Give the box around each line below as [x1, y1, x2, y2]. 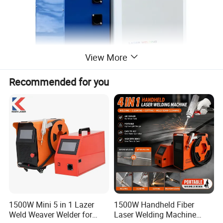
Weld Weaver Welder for [9, 209, 93, 220]
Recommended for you [9, 75, 110, 89]
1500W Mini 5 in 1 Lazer [9, 199, 95, 210]
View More [85, 51, 127, 63]
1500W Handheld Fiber [113, 199, 194, 210]
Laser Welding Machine [113, 209, 196, 220]
